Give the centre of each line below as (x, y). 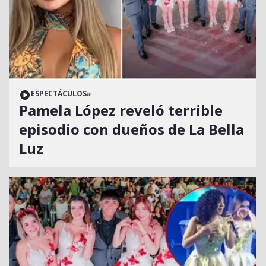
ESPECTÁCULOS (59, 94)
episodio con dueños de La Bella (132, 129)
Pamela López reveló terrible (121, 110)
